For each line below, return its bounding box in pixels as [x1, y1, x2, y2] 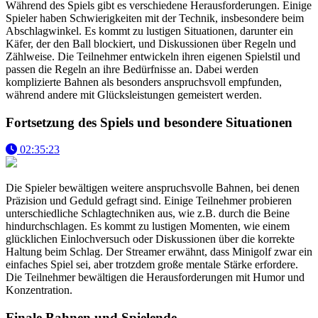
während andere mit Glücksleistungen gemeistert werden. [6, 88, 262, 101]
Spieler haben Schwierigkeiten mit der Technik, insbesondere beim [6, 11, 304, 24]
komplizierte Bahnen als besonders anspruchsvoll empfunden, [6, 75, 282, 88]
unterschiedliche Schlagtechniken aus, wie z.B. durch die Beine [6, 207, 290, 220]
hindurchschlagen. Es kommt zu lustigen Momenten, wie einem [6, 220, 290, 233]
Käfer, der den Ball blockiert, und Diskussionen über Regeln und [6, 37, 296, 50]
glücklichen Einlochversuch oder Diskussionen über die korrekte [6, 233, 295, 246]
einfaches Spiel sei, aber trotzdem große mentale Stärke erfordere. [6, 258, 298, 271]
